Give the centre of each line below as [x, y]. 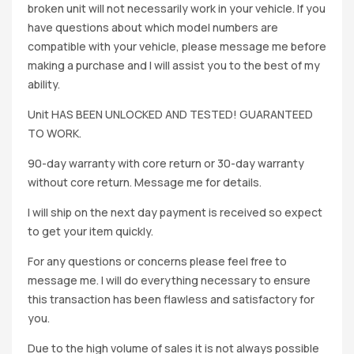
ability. [44, 84]
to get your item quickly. [90, 231]
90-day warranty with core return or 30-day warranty [166, 163]
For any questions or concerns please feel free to [157, 261]
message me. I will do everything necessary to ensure [169, 280]
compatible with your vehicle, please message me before [177, 46]
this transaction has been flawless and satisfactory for [171, 299]
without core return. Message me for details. [145, 182]
